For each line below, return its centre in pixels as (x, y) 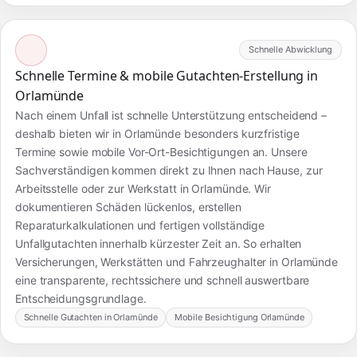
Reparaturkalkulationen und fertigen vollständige (140, 225)
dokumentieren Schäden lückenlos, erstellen (128, 206)
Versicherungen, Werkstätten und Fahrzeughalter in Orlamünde (177, 261)
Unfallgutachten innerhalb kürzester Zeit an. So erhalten (159, 243)
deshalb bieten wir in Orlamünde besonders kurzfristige (157, 133)
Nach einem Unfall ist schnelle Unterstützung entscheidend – (171, 115)
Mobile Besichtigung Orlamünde (239, 317)
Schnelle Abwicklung (290, 50)
